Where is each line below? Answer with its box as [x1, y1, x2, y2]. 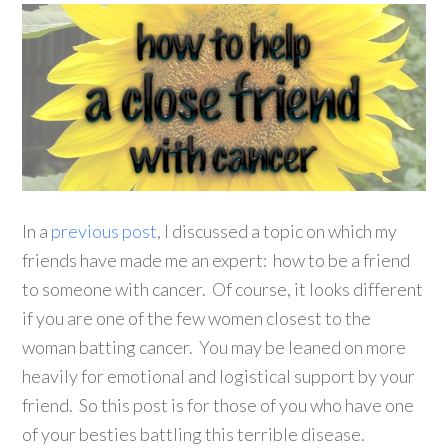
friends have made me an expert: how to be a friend [22, 248, 411, 271]
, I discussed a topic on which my [157, 219, 398, 242]
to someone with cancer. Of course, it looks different [22, 277, 424, 300]
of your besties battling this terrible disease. [22, 422, 366, 445]
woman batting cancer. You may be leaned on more [22, 335, 407, 358]
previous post [51, 219, 158, 242]
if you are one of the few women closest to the [22, 306, 372, 329]
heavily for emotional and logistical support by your [22, 364, 416, 387]
